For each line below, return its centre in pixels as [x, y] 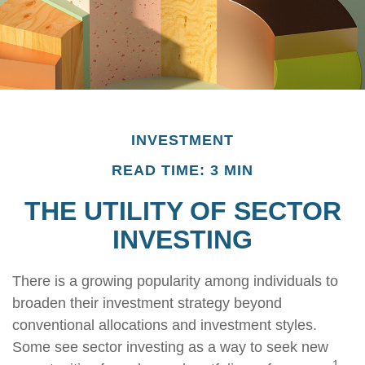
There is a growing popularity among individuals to [175, 281]
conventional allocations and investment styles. [165, 325]
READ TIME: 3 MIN [182, 170]
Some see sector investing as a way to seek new [170, 347]
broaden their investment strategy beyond [147, 303]
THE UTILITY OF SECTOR [182, 211]
